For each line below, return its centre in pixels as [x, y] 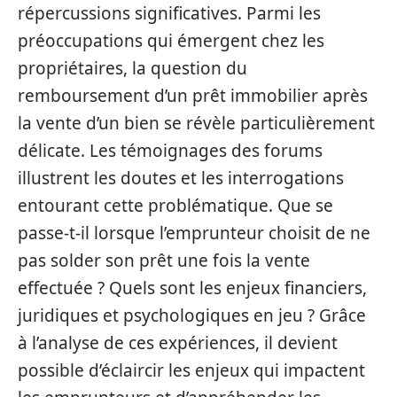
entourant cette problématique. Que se [175, 206]
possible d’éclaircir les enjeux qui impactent [191, 370]
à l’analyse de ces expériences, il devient [178, 343]
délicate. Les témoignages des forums [170, 151]
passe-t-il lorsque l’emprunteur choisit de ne [194, 233]
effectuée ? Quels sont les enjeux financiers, [192, 288]
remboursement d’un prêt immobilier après [193, 96]
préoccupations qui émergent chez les [171, 41]
